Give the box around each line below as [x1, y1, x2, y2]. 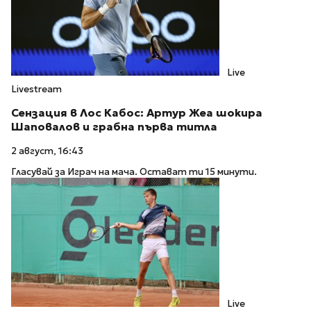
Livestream [11, 83, 62, 95]
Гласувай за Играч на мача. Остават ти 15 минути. [11, 166, 257, 178]
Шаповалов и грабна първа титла [11, 119, 217, 133]
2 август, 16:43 [11, 144, 83, 157]
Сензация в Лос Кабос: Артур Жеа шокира [11, 106, 262, 119]
